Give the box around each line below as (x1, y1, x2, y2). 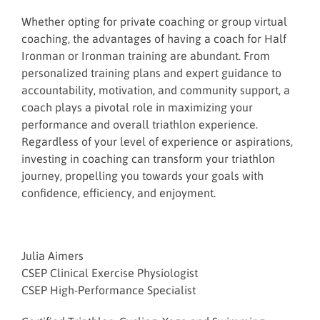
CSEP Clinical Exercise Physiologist (21, 266, 198, 279)
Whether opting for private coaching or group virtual (21, 15, 287, 28)
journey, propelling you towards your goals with (21, 169, 264, 182)
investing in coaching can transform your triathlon (21, 152, 275, 165)
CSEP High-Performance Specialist (21, 284, 196, 296)
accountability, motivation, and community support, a (21, 84, 290, 96)
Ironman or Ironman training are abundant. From (21, 49, 270, 62)
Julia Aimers (21, 249, 84, 262)
